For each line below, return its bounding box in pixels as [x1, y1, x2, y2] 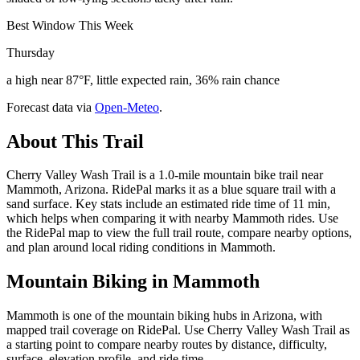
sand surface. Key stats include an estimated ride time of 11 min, [6, 197, 330, 211]
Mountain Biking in [6, 271, 173, 292]
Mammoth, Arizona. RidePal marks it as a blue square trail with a [6, 182, 336, 197]
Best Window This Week [6, 18, 133, 32]
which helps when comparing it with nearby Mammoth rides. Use [6, 211, 338, 226]
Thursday [6, 45, 55, 59]
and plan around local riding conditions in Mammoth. [6, 240, 276, 255]
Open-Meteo [95, 100, 159, 114]
